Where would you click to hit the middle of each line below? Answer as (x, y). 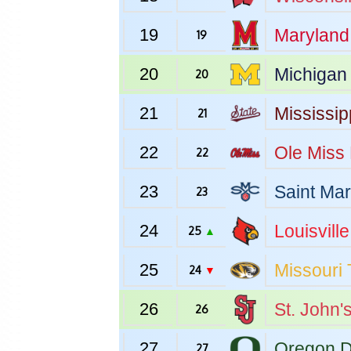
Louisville (312, 231)
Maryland (312, 35)
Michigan (311, 74)
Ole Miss (309, 153)
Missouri (308, 270)
